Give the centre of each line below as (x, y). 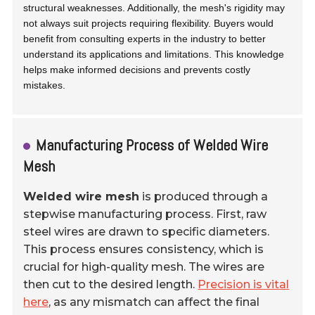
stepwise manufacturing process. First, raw (145, 214)
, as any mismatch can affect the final (154, 302)
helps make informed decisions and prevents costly (137, 69)
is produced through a (204, 196)
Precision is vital (244, 284)
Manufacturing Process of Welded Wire (152, 144)
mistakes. (45, 85)
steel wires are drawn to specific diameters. (147, 231)
